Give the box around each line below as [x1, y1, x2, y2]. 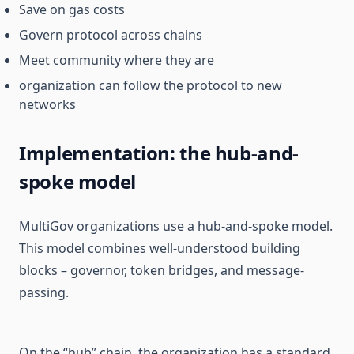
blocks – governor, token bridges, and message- [19, 262, 304, 279]
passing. [19, 284, 69, 301]
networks [19, 96, 76, 113]
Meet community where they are [19, 51, 214, 69]
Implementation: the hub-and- [19, 140, 299, 166]
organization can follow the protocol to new [19, 77, 282, 94]
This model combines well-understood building [19, 239, 300, 257]
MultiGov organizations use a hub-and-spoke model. [19, 217, 333, 235]
